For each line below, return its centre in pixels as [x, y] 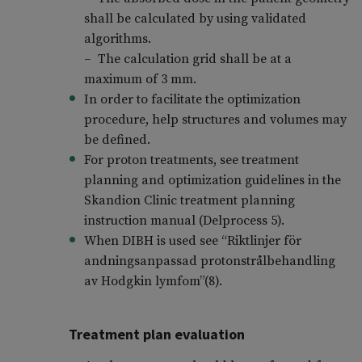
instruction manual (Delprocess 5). [184, 221]
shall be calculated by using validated [195, 19]
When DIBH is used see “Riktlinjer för [192, 241]
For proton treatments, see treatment [191, 160]
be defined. [117, 140]
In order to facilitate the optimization [192, 100]
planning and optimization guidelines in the [212, 181]
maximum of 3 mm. [140, 80]
